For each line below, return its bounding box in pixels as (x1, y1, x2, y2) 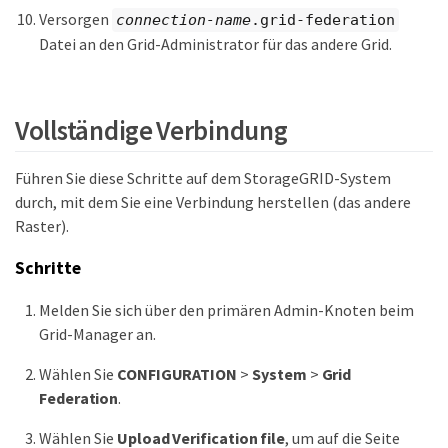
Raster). (15, 215, 69, 236)
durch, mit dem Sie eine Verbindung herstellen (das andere (15, 191, 411, 212)
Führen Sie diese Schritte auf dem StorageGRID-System (15, 167, 391, 188)
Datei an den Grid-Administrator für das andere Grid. (39, 34, 392, 55)
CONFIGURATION (117, 364, 237, 385)
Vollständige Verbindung (15, 112, 288, 147)
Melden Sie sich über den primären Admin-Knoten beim (39, 300, 414, 321)
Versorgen (39, 8, 112, 29)
